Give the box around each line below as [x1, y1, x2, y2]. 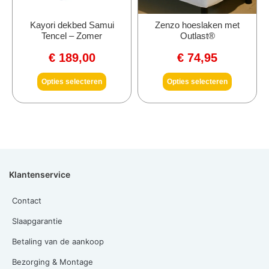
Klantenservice [9, 169, 70, 180]
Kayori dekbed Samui [29, 19, 114, 30]
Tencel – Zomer [41, 30, 102, 41]
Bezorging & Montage [12, 256, 93, 267]
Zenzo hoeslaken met [155, 19, 240, 30]
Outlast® [180, 30, 215, 41]
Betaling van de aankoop [12, 236, 104, 246]
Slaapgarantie [12, 216, 62, 226]
